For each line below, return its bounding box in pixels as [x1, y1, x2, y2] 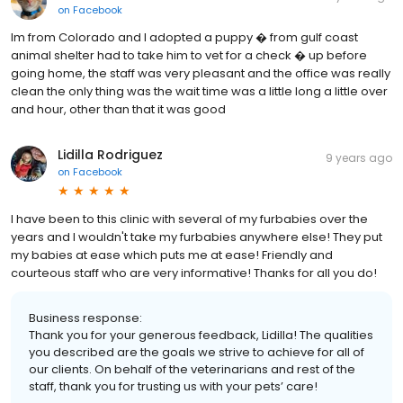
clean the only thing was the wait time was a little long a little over [11, 83, 388, 101]
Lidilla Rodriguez [58, 146, 163, 165]
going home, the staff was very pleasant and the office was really [11, 65, 390, 83]
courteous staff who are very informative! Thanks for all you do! [11, 264, 377, 282]
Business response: [29, 309, 142, 327]
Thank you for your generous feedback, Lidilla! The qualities [29, 327, 373, 345]
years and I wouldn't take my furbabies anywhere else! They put [11, 228, 382, 246]
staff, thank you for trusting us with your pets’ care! [29, 378, 318, 396]
